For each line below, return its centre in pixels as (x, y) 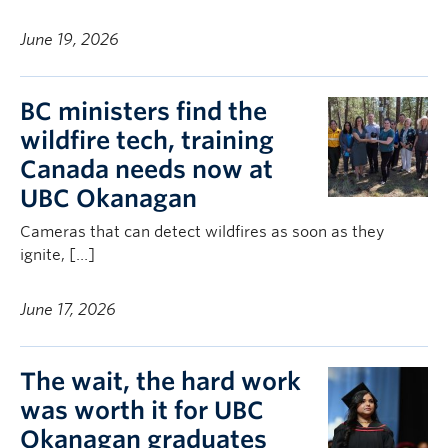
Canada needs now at (146, 169)
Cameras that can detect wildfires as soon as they (202, 232)
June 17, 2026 (68, 309)
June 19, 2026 (69, 39)
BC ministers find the (143, 111)
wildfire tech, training (147, 140)
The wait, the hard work (160, 381)
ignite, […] (57, 255)
